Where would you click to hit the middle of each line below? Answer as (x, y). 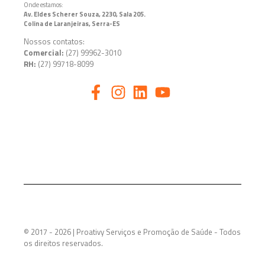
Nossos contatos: (54, 41)
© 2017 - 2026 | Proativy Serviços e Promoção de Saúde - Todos (132, 232)
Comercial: (45, 52)
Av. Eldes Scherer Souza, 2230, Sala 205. (85, 14)
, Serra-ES (104, 23)
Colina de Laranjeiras (56, 23)
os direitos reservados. (63, 243)
